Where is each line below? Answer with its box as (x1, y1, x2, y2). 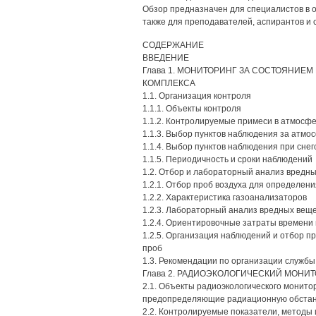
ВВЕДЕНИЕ (142, 53, 189, 63)
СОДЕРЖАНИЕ (142, 40, 204, 50)
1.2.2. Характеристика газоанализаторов (142, 193, 307, 202)
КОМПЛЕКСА (142, 78, 195, 88)
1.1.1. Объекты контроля (142, 104, 241, 114)
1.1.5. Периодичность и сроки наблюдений (142, 154, 312, 164)
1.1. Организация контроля (142, 91, 251, 101)
